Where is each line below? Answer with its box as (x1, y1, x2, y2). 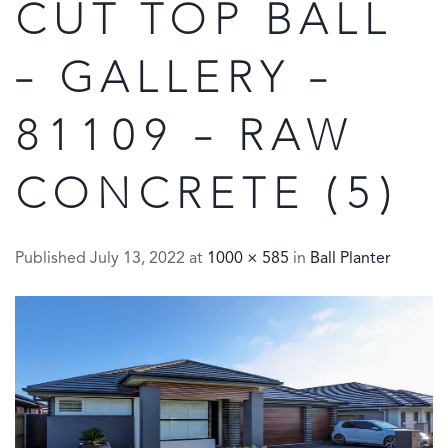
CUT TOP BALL (15, 2, 392, 44)
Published (15, 251, 90, 267)
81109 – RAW (15, 118, 353, 160)
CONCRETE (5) (15, 176, 399, 218)
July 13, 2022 (90, 251, 185, 267)
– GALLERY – (15, 60, 334, 102)
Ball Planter (310, 251, 391, 267)
